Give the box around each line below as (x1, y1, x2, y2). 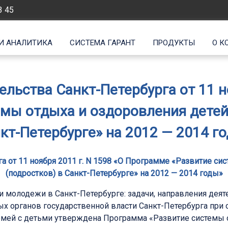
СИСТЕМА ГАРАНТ (69, 38, 135, 47)
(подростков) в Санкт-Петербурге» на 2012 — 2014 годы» (5, 168, 223, 179)
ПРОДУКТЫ (152, 38, 195, 47)
